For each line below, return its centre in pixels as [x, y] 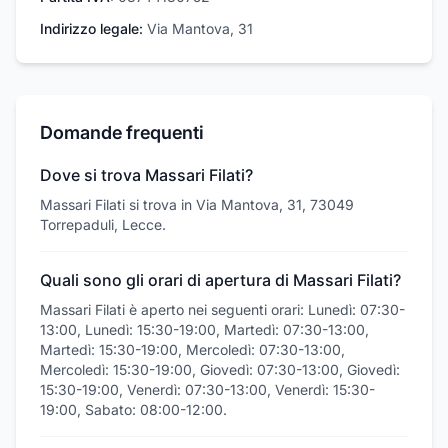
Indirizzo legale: [91, 28]
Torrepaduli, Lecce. [103, 224]
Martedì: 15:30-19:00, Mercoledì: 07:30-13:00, [192, 349]
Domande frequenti [122, 132]
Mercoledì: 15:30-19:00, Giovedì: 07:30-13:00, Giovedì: [220, 369]
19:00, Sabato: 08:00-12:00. [133, 409]
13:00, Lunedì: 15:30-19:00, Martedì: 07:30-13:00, [204, 329]
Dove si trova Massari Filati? [146, 175]
